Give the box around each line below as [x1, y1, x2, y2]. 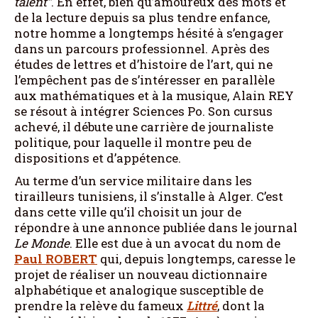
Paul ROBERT [14, 250, 97, 267]
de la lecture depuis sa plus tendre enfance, [14, 9, 270, 26]
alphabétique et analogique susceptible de [14, 281, 263, 298]
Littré [187, 297, 217, 314]
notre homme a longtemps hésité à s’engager [14, 24, 284, 41]
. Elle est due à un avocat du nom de [70, 234, 280, 251]
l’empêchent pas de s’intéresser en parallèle [14, 71, 275, 88]
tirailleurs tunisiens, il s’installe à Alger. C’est [14, 187, 283, 204]
